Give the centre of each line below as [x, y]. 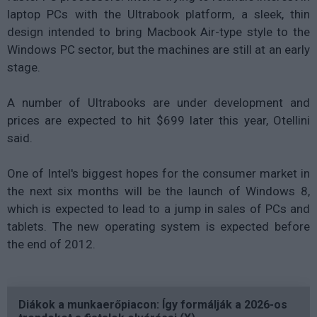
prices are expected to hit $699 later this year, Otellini [158, 120]
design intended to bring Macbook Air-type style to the [158, 31]
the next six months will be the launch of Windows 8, [158, 191]
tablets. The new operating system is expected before [158, 226]
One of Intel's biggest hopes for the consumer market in [158, 173]
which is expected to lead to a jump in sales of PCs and [158, 208]
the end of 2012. [51, 244]
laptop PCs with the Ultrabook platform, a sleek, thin [158, 14]
